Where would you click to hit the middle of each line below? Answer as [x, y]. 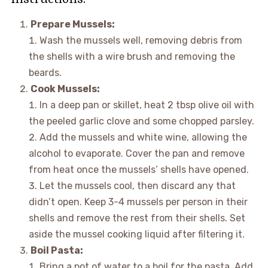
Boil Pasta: [57, 251]
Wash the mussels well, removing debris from [141, 41]
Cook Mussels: [65, 89]
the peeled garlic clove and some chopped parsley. [141, 121]
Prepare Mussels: [72, 25]
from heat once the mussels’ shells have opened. [138, 170]
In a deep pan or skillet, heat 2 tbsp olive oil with [147, 105]
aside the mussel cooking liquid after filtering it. [136, 234]
